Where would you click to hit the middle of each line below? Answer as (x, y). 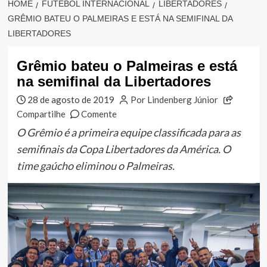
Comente (99, 114)
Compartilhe (41, 114)
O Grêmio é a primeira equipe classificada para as (128, 133)
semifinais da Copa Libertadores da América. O (123, 149)
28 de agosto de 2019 (71, 100)
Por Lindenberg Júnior (174, 100)
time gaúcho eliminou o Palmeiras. (95, 166)
